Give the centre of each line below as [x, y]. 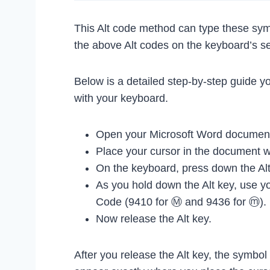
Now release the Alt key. [154, 218]
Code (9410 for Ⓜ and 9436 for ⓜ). [181, 202]
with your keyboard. [121, 98]
